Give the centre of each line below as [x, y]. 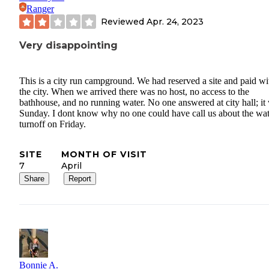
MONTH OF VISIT [104, 154]
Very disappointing [68, 46]
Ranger [40, 9]
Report [80, 178]
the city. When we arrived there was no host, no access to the [134, 91]
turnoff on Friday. [53, 124]
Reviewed [124, 21]
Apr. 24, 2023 [175, 21]
